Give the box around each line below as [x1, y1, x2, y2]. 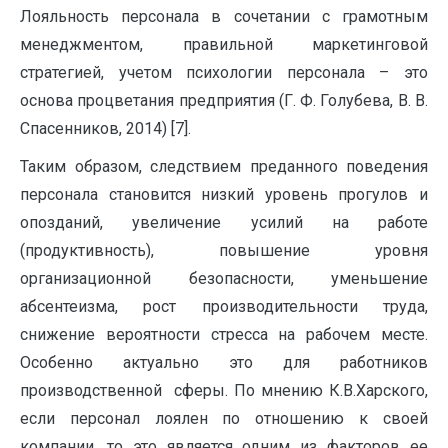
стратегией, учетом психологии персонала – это [20, 63, 428, 82]
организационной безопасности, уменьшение [20, 269, 428, 288]
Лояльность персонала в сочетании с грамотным [20, 7, 428, 26]
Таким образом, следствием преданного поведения [20, 157, 428, 176]
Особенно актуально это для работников [20, 353, 428, 372]
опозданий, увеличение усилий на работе [20, 213, 428, 232]
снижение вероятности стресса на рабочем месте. [20, 325, 428, 344]
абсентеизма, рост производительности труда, [20, 297, 428, 316]
